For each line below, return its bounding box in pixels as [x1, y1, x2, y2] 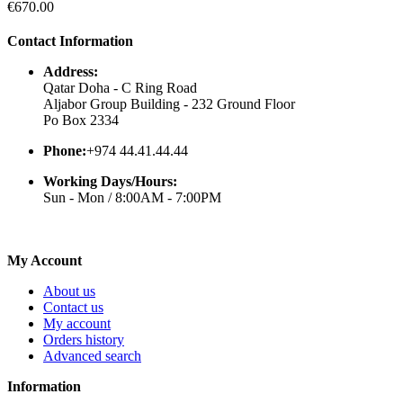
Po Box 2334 [43, 112, 119, 128]
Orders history [43, 331, 124, 347]
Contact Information [7, 32, 133, 49]
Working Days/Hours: [43, 173, 177, 189]
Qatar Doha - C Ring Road [43, 79, 197, 95]
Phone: [43, 142, 86, 158]
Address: [43, 63, 98, 79]
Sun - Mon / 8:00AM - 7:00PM [43, 189, 221, 205]
